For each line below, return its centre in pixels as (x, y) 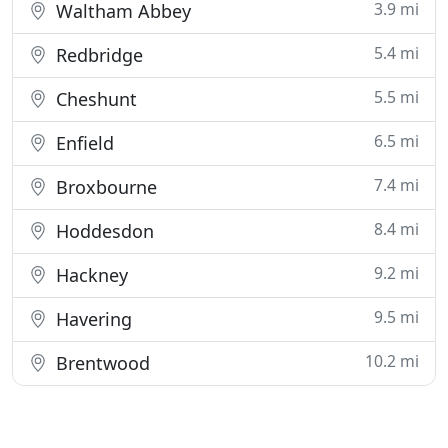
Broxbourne (104, 187)
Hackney (89, 275)
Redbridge (97, 55)
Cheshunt (94, 99)
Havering (91, 319)
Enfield (82, 143)
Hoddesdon (102, 231)
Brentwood (100, 363)
